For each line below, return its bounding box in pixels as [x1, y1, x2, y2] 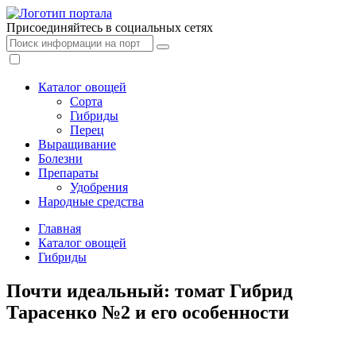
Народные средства [38, 195, 144, 208]
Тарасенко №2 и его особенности [6, 301, 289, 323]
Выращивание [38, 137, 116, 151]
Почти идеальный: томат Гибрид [6, 280, 292, 301]
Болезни [38, 152, 83, 165]
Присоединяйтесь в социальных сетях [6, 21, 213, 34]
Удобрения [70, 180, 128, 194]
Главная [38, 222, 81, 235]
